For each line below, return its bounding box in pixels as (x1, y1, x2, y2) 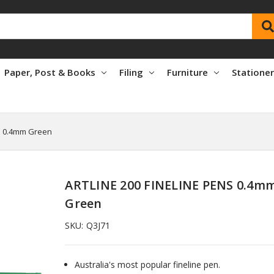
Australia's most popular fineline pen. (75, 258, 221, 270)
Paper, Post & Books (4, 65, 95, 78)
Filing (119, 65, 143, 78)
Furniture (167, 65, 208, 78)
